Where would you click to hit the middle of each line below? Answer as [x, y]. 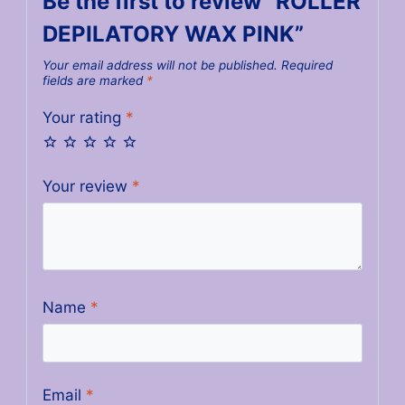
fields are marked [94, 81]
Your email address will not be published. [160, 66]
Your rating [84, 117]
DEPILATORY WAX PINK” [173, 34]
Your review [87, 187]
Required [306, 66]
